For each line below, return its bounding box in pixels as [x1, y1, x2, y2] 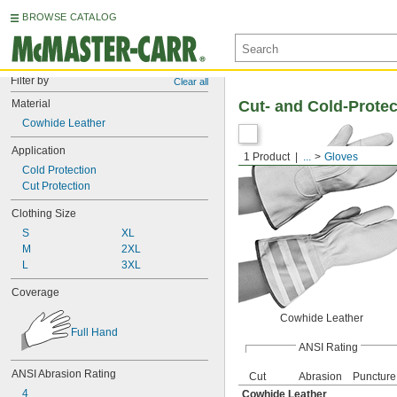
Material [12, 97, 51, 110]
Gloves [324, 151, 358, 163]
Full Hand [71, 325, 118, 339]
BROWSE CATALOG [22, 12, 118, 22]
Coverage [12, 286, 59, 299]
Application [12, 144, 66, 157]
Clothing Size [12, 207, 76, 220]
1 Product [244, 151, 290, 163]
